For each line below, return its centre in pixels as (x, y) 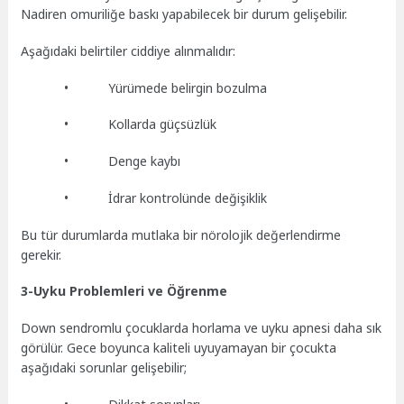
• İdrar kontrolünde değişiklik (144, 197)
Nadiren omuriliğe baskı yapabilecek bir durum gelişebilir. (184, 14)
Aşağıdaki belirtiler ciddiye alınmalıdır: (129, 50)
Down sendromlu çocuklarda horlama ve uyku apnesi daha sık (202, 328)
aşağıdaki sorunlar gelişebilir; (104, 368)
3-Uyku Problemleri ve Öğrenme (124, 291)
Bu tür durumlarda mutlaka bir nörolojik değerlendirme (181, 234)
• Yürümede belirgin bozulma (144, 87)
